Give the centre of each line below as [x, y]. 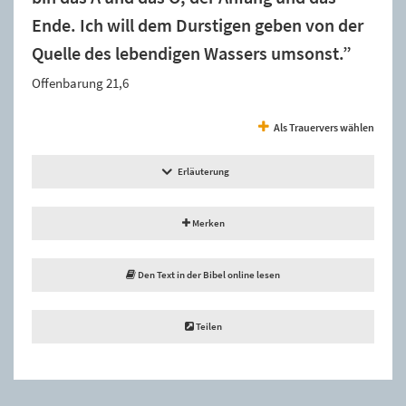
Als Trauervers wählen [324, 127]
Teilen [208, 326]
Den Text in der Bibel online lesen [208, 274]
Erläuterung [203, 171]
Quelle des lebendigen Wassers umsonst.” [192, 53]
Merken [207, 222]
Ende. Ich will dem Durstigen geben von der [198, 25]
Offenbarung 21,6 [80, 82]
